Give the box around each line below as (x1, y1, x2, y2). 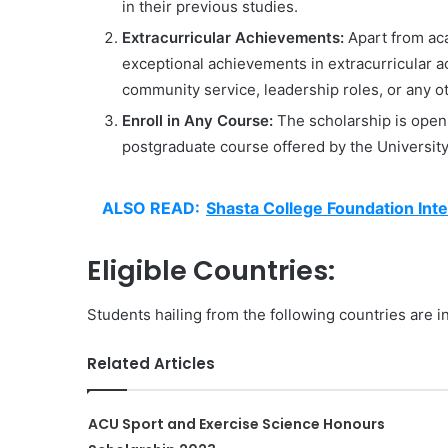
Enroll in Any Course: (122, 110, 273, 130)
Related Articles (87, 353, 215, 374)
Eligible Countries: (87, 251, 335, 289)
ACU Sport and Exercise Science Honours (87, 414, 385, 434)
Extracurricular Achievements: (122, 27, 344, 47)
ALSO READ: (102, 197, 200, 218)
